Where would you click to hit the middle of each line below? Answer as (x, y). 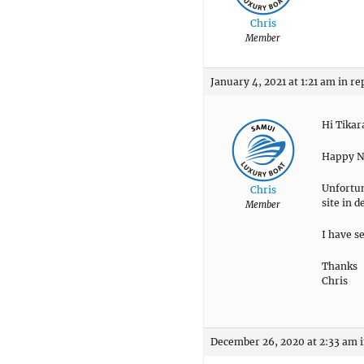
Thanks (340, 266)
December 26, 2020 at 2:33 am (284, 341)
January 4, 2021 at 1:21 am (273, 81)
